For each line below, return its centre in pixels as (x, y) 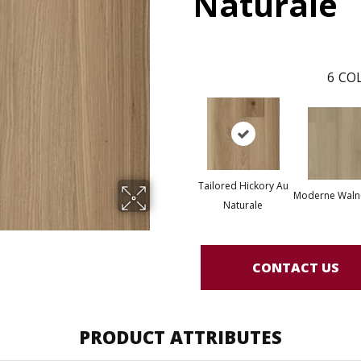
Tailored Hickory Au (243, 186)
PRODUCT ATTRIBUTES (180, 337)
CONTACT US (296, 267)
